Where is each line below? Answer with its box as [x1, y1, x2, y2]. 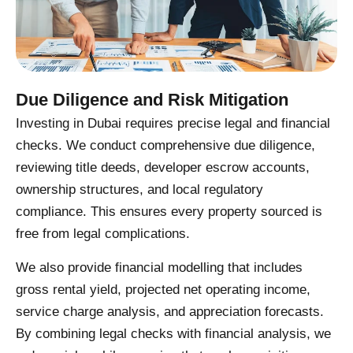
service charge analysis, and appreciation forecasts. [16, 303, 324, 319]
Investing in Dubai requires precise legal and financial [16, 116, 330, 132]
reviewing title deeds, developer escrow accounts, [16, 160, 310, 176]
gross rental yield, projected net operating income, [16, 281, 310, 297]
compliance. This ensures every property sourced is [16, 204, 322, 220]
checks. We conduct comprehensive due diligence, [16, 138, 315, 154]
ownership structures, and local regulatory [16, 182, 263, 198]
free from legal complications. [16, 226, 190, 242]
